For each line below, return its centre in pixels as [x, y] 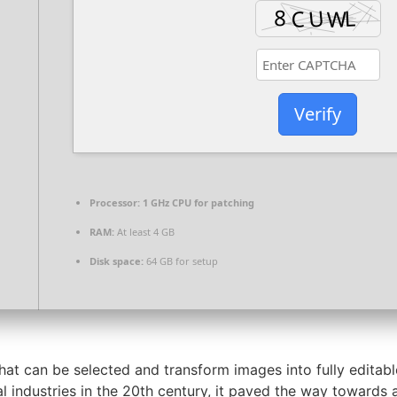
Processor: [115, 203]
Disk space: [117, 261]
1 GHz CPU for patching [197, 203]
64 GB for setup [181, 261]
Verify [318, 113]
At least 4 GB [144, 232]
